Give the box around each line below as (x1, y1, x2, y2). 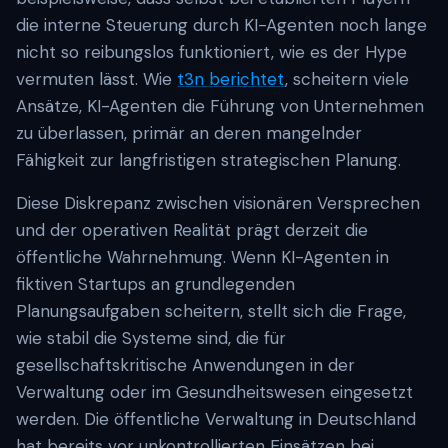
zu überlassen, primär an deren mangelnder (16, 122, 362, 144)
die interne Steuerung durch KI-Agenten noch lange (16, 14, 427, 36)
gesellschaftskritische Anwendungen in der (16, 354, 355, 376)
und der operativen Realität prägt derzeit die (16, 219, 368, 241)
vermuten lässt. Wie (16, 68, 177, 90)
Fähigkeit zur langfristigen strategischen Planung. (16, 149, 401, 171)
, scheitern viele (285, 68, 409, 90)
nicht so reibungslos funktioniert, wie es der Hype (16, 41, 407, 63)
